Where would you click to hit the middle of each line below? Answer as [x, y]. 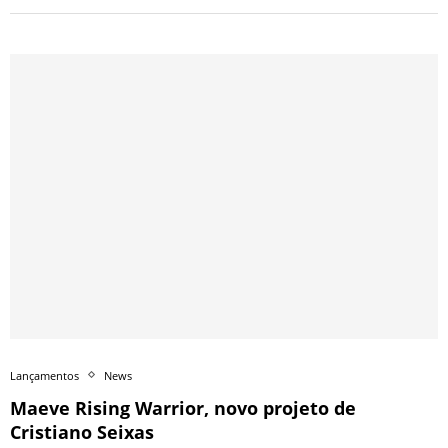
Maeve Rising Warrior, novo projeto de [183, 407]
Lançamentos [44, 375]
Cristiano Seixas [82, 431]
